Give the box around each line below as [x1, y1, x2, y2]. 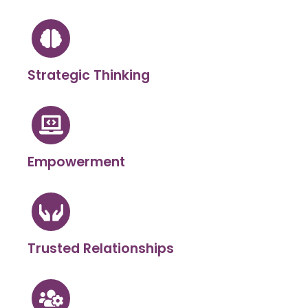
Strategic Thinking [27, 66, 150, 85]
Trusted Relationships [27, 239, 174, 258]
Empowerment [27, 153, 125, 172]
